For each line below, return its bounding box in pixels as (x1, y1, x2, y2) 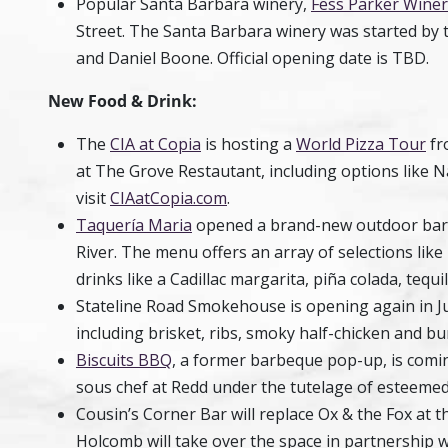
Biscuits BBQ (76, 349, 172, 371)
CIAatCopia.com (110, 187, 227, 209)
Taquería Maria (76, 214, 192, 236)
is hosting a (201, 133, 296, 155)
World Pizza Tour (296, 133, 426, 155)
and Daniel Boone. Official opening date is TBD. (76, 47, 437, 69)
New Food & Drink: (48, 90, 197, 112)
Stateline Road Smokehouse (76, 295, 286, 317)
